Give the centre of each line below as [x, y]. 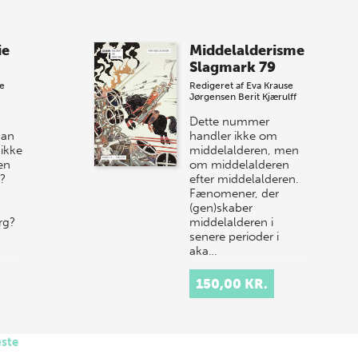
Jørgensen [213, 97]
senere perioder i [235, 237]
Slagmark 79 [233, 68]
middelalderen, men [245, 151]
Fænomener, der [235, 194]
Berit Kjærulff [268, 97]
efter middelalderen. [245, 179]
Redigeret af [218, 86]
